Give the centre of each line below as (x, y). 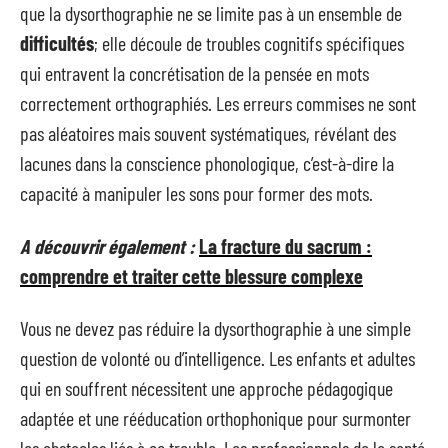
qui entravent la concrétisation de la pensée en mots (194, 73)
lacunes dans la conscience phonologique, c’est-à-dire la (207, 163)
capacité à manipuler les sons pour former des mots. (196, 193)
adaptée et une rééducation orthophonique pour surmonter (215, 418)
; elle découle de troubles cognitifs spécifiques (249, 43)
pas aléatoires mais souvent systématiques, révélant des (208, 133)
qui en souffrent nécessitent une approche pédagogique (206, 388)
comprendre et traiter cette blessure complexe (191, 275)
